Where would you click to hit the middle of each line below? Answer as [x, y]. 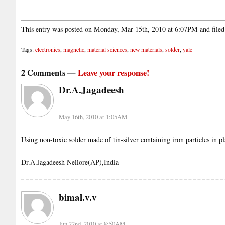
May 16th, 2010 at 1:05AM [93, 117]
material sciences [107, 50]
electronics [48, 50]
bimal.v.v [78, 197]
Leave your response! [114, 73]
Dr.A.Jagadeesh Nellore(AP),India [70, 162]
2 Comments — [49, 73]
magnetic [74, 50]
